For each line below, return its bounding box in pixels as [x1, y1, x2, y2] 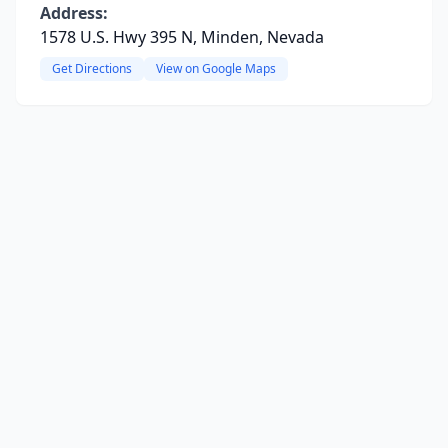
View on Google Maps [156, 60, 276, 77]
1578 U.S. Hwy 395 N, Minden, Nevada [40, 26, 324, 48]
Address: [40, 2, 108, 24]
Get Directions [52, 60, 132, 77]
